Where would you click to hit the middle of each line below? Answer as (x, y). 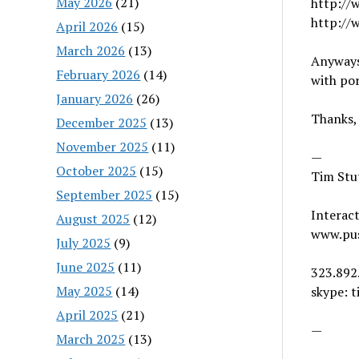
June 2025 (86, 266)
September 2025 (105, 194)
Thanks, (334, 119)
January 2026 (95, 98)
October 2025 (97, 170)
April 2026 (87, 26)
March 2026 (91, 50)
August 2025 (93, 218)
